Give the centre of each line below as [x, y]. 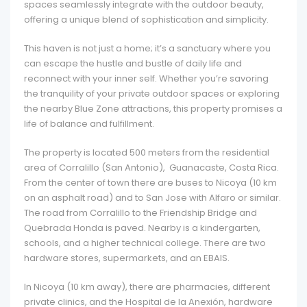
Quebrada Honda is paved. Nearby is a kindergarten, [142, 228]
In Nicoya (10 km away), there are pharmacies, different [147, 287]
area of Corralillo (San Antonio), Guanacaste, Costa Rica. [151, 168]
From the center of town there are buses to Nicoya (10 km [150, 183]
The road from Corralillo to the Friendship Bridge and [140, 213]
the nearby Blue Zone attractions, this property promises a [153, 109]
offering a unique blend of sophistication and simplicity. [146, 20]
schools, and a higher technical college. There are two [145, 243]
